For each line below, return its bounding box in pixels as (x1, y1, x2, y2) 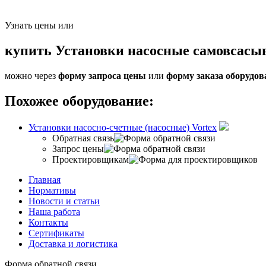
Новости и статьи (28, 196, 100, 207)
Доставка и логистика (28, 239, 118, 249)
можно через (5, 71, 58, 81)
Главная (28, 175, 61, 185)
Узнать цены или (5, 20, 74, 31)
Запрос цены (52, 144, 104, 154)
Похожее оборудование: (5, 93, 154, 109)
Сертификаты (28, 228, 84, 239)
